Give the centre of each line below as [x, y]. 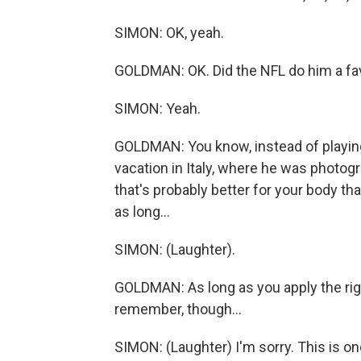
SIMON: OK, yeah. [169, 33]
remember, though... [178, 309]
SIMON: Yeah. [158, 108]
